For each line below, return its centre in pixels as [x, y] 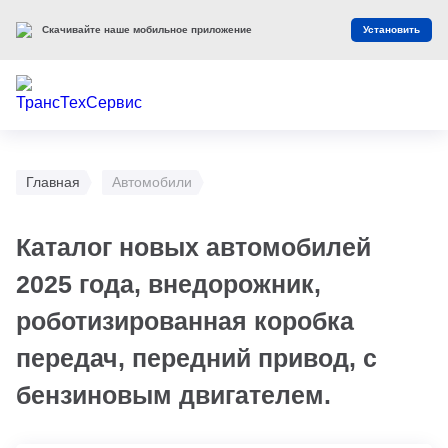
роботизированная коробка [185, 321]
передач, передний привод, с [196, 358]
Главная [53, 182]
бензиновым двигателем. [173, 395]
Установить [391, 29]
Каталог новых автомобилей [193, 247]
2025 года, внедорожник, [168, 284]
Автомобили [152, 182]
